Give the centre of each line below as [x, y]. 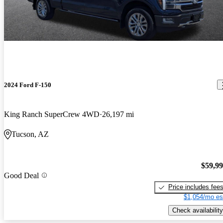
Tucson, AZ [30, 134]
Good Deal [21, 175]
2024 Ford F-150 [28, 85]
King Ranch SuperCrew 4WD [52, 114]
